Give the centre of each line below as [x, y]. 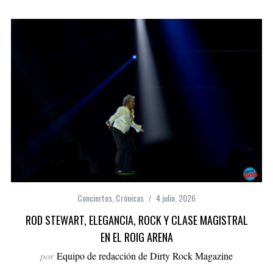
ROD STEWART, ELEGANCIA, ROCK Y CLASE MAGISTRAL [136, 220]
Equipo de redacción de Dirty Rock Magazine [145, 256]
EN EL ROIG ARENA [136, 237]
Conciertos [95, 198]
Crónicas [130, 198]
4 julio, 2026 [176, 198]
